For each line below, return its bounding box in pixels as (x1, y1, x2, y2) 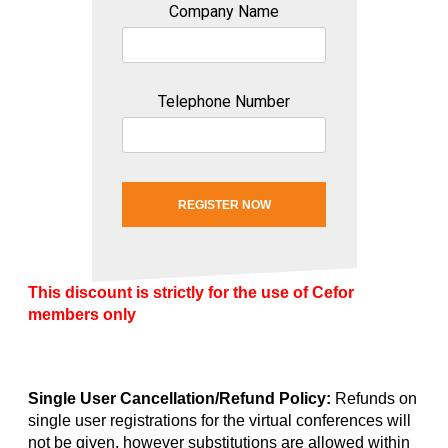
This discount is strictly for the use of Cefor (28, 284, 354, 301)
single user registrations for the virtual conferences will (28, 412, 411, 429)
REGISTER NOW (177, 197, 271, 212)
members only (28, 306, 136, 323)
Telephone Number (158, 92, 290, 111)
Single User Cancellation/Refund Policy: (28, 390, 331, 407)
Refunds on (331, 390, 417, 407)
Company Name (169, 2, 279, 21)
